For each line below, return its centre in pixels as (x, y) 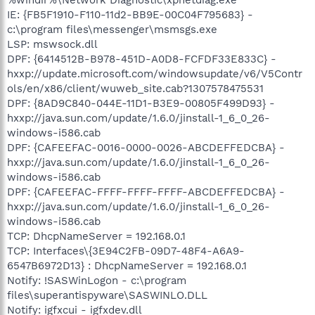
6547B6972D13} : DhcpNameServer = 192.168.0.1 (127, 265)
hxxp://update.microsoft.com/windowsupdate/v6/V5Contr (155, 73)
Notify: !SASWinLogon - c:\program (97, 280)
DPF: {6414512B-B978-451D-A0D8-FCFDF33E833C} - (142, 59)
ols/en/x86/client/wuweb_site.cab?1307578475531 (135, 88)
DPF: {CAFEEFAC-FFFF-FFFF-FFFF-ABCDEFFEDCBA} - (146, 192)
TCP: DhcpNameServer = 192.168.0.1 (96, 236)
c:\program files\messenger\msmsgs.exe (112, 29)
